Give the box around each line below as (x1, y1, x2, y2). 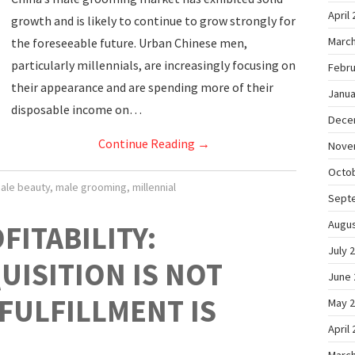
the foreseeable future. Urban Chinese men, (11, 35, 247, 51)
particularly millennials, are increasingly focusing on (11, 57, 296, 73)
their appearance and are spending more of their (11, 79, 273, 95)
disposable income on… (11, 101, 142, 117)
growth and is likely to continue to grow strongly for (11, 13, 296, 29)
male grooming (55, 180, 127, 194)
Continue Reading (97, 136, 197, 151)
